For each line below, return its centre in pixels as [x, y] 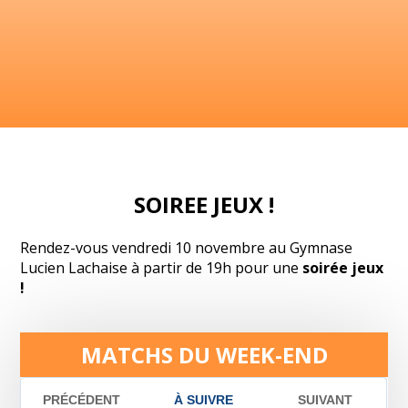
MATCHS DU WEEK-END [204, 354]
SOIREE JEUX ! [204, 204]
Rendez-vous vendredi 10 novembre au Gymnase [187, 247]
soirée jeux [343, 267]
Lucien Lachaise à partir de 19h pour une [162, 267]
